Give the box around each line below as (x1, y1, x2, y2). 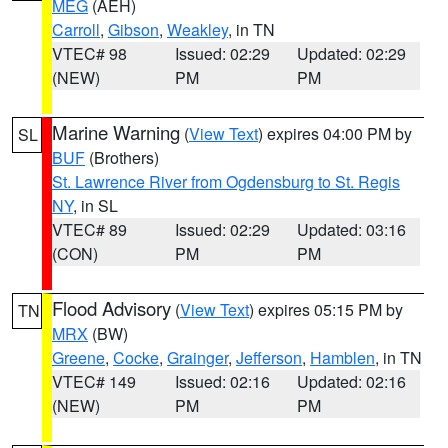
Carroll (52, 18, 100, 41)
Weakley (167, 18, 228, 41)
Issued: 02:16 (174, 370, 270, 393)
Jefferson (236, 346, 302, 369)
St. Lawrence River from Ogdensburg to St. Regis (52, 170, 400, 193)
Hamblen (310, 346, 375, 369)
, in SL (73, 194, 118, 217)
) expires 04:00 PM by (258, 122, 412, 145)
